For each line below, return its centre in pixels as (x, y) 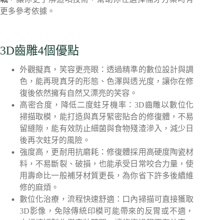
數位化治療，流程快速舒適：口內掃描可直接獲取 (107, 199)
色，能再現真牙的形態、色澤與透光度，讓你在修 (107, 81)
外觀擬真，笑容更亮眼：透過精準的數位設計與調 (107, 69)
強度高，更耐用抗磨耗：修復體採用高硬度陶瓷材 (107, 152)
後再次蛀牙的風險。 (55, 140)
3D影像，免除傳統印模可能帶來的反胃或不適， (107, 211)
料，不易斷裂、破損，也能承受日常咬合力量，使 (107, 164)
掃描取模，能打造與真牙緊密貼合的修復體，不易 (107, 117)
